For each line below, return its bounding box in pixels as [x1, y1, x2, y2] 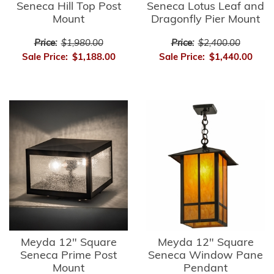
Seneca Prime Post [20, 250, 117, 262]
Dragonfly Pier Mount [151, 13, 260, 26]
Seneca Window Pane [148, 250, 263, 262]
